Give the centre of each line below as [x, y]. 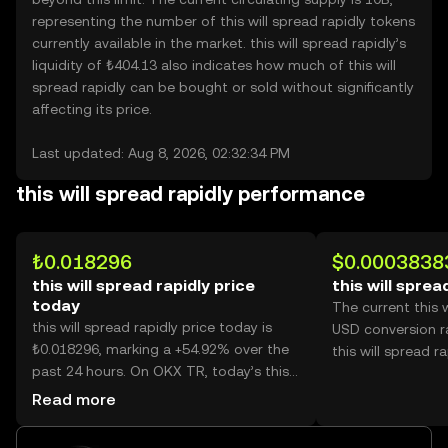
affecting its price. [92, 109]
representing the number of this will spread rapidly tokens [223, 21]
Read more [74, 399]
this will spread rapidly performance [190, 194]
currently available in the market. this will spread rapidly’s [219, 43]
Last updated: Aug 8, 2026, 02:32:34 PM [161, 153]
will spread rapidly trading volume [143, 393]
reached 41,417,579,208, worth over [149, 415]
